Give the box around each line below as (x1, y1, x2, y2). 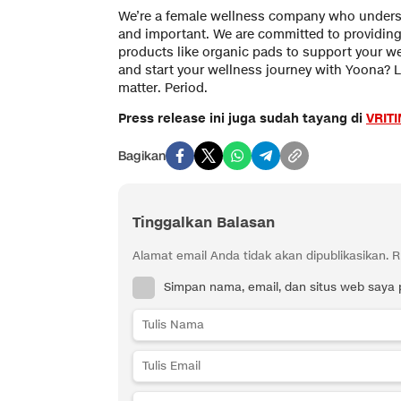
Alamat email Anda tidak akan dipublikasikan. (132, 248, 388, 265)
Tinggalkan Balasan (132, 213, 275, 234)
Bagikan (118, 147, 166, 165)
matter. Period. (118, 80, 208, 98)
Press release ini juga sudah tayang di (118, 110, 366, 128)
